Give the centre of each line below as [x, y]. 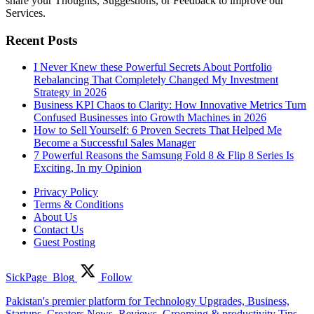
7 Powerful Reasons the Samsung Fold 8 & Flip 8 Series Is [164, 156]
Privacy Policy [66, 192]
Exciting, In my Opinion [88, 168]
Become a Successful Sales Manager [115, 143]
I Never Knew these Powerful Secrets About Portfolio [153, 67]
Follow [115, 278]
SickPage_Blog [40, 278]
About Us [55, 217]
